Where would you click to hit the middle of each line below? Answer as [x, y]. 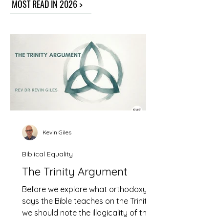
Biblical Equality [47, 154]
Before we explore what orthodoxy [85, 189]
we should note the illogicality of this [87, 212]
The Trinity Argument [75, 171]
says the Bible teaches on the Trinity [87, 201]
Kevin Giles [57, 132]
